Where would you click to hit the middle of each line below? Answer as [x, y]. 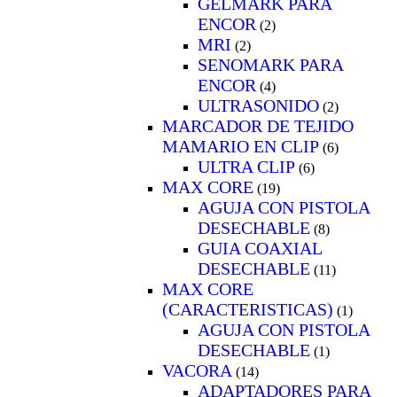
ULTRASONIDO [258, 105]
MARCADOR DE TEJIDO [258, 125]
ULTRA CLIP [246, 166]
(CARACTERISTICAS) [248, 309]
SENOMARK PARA [270, 64]
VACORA [197, 370]
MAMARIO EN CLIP [241, 146]
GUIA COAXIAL [260, 248]
